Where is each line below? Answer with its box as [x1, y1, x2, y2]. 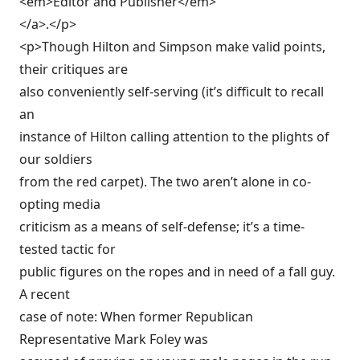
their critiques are [19, 60, 128, 78]
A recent [19, 285, 70, 303]
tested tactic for [19, 240, 116, 258]
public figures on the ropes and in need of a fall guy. [19, 263, 335, 280]
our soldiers [19, 150, 92, 168]
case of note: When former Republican [19, 308, 253, 325]
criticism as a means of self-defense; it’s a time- [19, 218, 305, 235]
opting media [19, 195, 100, 213]
